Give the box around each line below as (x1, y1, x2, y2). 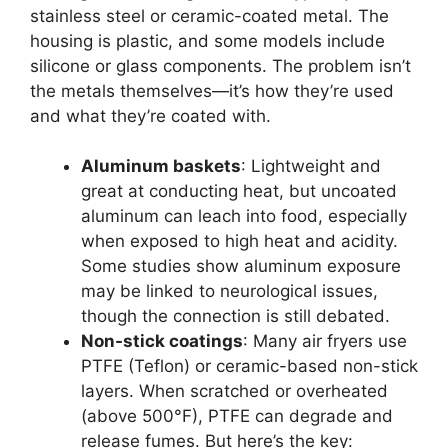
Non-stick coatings (81, 331, 243, 352)
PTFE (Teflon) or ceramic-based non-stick (81, 356, 418, 377)
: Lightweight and (241, 156, 381, 177)
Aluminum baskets (81, 156, 241, 177)
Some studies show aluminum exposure (81, 256, 401, 277)
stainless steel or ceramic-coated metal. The (30, 5, 389, 26)
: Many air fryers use (243, 331, 407, 352)
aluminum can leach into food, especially (81, 206, 407, 227)
